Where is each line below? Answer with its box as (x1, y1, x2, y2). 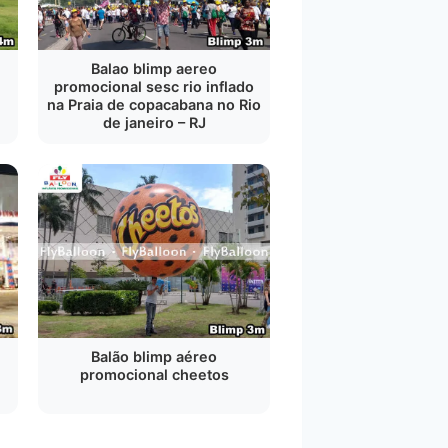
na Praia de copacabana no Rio (47, 96, 261, 113)
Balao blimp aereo (91, 60, 217, 77)
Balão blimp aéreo (91, 347, 217, 365)
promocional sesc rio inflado (54, 78, 254, 95)
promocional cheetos (79, 365, 229, 383)
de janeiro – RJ (102, 114, 206, 131)
